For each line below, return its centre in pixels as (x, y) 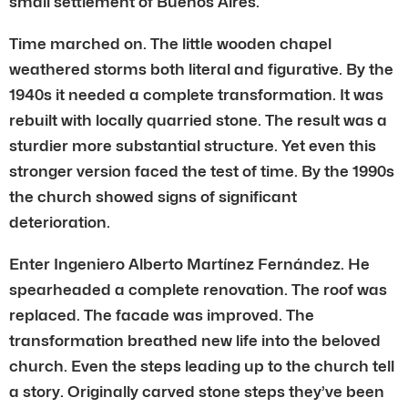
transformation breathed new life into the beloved (195, 340)
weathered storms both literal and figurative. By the (201, 69)
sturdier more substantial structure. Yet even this (193, 145)
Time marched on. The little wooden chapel (170, 43)
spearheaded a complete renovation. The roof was (198, 289)
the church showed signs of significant (153, 196)
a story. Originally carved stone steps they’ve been (197, 391)
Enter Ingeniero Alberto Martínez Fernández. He (189, 264)
